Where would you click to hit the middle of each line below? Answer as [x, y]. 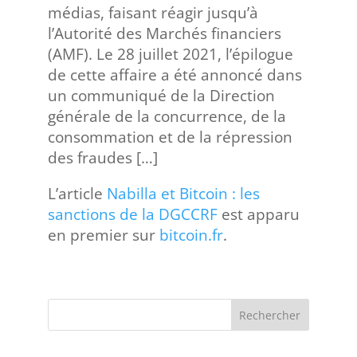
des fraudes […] [102, 158]
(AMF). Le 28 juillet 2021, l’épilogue [170, 54]
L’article [77, 194]
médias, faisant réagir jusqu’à [153, 13]
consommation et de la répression [170, 137]
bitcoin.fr [191, 235]
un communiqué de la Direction [161, 96]
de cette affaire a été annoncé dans [175, 75]
